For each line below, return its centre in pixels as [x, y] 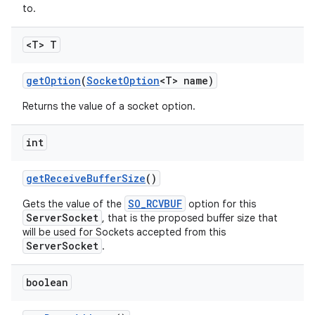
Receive [65, 178]
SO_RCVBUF [155, 204]
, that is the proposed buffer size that [190, 218]
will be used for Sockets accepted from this [124, 232]
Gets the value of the [73, 204]
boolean [47, 282]
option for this [221, 204]
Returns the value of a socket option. [109, 106]
